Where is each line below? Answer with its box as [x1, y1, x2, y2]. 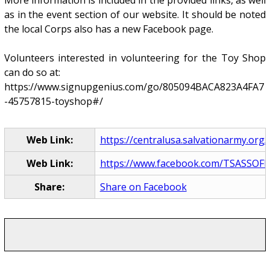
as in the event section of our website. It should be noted [4, 8, 266, 22]
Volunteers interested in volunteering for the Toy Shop [4, 51, 266, 65]
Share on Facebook [99, 180, 187, 194]
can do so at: [4, 66, 60, 80]
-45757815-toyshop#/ [4, 95, 103, 108]
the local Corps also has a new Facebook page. [4, 22, 213, 36]
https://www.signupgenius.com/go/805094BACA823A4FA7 [4, 80, 264, 94]
